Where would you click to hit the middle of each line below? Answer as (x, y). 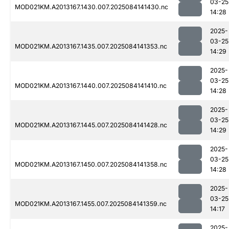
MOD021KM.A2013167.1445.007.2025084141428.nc (91, 125)
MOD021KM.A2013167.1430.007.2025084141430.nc (91, 7)
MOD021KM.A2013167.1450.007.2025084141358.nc (91, 165)
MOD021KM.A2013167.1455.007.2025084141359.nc (91, 204)
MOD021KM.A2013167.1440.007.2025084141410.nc (91, 86)
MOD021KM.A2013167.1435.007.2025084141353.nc (91, 47)
